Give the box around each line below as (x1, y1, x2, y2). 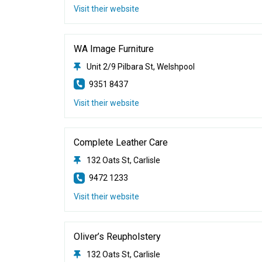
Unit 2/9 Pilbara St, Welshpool (87, 61, 195, 71)
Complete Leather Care (74, 137, 168, 148)
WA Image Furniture (74, 43, 154, 54)
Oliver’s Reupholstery (74, 230, 161, 242)
